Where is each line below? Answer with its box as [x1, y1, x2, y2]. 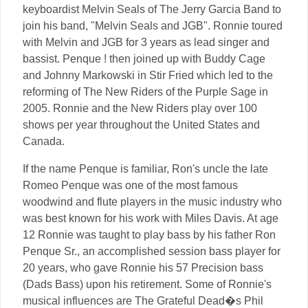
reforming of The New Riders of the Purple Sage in [23, 85, 268, 98]
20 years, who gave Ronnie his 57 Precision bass [23, 261, 263, 274]
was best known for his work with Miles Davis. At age [23, 212, 278, 224]
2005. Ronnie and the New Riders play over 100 [23, 102, 257, 114]
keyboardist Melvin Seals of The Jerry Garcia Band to [23, 3, 281, 15]
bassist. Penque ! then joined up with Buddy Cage [23, 52, 265, 65]
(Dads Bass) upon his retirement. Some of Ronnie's [23, 278, 272, 290]
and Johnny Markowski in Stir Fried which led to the [23, 69, 273, 81]
